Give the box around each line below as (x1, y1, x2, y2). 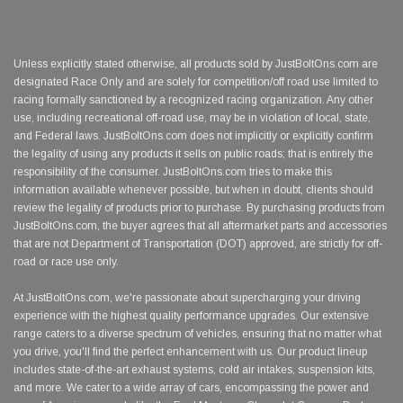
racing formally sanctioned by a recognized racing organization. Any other (13, 94, 373, 107)
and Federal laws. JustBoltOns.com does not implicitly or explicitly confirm (13, 130, 373, 143)
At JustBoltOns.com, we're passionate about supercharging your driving (13, 291, 361, 305)
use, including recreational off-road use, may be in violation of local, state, (13, 112, 371, 125)
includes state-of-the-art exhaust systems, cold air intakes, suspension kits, (13, 363, 375, 377)
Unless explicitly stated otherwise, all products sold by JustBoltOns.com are (13, 58, 378, 71)
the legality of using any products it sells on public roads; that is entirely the (13, 148, 373, 161)
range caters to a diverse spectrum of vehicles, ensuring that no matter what (13, 327, 381, 341)
